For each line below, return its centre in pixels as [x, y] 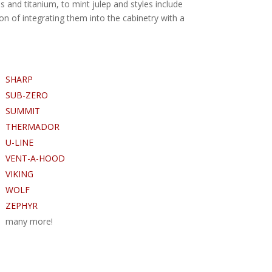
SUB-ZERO [26, 95]
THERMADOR [32, 126]
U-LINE [19, 142]
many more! [29, 221]
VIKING [19, 174]
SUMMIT [22, 110]
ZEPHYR [21, 205]
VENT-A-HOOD [35, 158]
